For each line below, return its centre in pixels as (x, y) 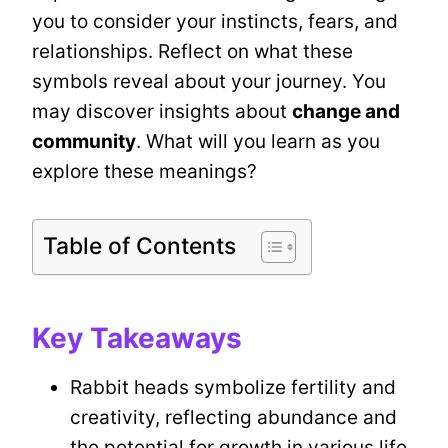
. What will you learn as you (258, 141)
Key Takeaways (137, 337)
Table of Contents (139, 245)
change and (346, 111)
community (84, 141)
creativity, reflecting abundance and (233, 417)
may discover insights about (162, 111)
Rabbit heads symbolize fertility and (233, 387)
